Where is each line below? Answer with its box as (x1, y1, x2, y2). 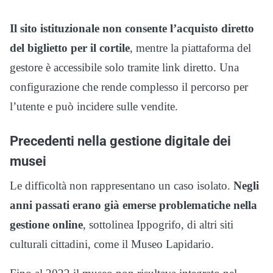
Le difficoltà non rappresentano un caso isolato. (10, 179, 233, 192)
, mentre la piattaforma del (130, 41, 251, 54)
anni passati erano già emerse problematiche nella (10, 199, 257, 211)
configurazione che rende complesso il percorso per (10, 80, 248, 93)
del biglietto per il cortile (10, 41, 130, 54)
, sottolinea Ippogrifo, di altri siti (83, 218, 233, 231)
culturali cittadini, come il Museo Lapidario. (10, 238, 214, 250)
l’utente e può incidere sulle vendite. (10, 100, 178, 113)
